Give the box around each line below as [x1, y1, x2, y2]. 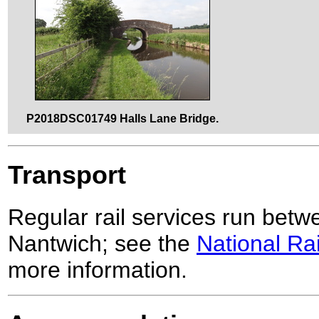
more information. [8, 257, 187, 283]
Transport [8, 161, 126, 190]
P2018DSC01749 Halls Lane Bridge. [26, 113, 219, 125]
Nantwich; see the [8, 231, 197, 257]
